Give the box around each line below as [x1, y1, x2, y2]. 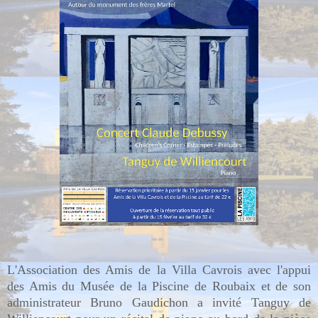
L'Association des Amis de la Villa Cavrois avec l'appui [7, 262, 311, 277]
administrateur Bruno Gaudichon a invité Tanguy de [7, 295, 311, 309]
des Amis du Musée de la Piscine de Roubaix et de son [7, 278, 311, 293]
